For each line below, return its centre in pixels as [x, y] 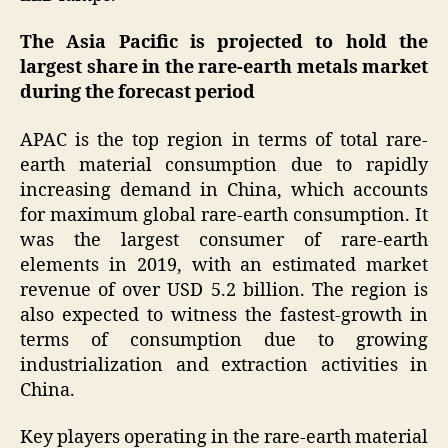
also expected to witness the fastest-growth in [224, 315]
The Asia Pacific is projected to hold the [224, 43]
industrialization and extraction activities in [224, 365]
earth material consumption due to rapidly [224, 165]
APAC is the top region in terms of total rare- [224, 140]
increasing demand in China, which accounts [224, 190]
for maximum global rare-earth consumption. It [224, 215]
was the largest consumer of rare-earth [224, 240]
